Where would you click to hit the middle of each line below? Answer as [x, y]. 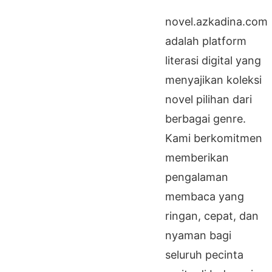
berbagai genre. [206, 119]
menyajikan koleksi [213, 80]
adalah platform [206, 41]
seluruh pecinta [204, 255]
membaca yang [205, 196]
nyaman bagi [198, 235]
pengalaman [197, 177]
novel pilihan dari [209, 99]
